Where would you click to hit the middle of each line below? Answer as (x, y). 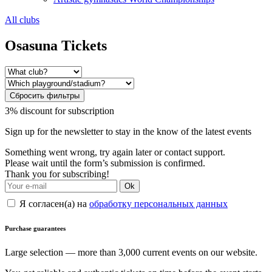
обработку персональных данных (158, 203)
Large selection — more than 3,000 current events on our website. (131, 252)
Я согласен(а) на (53, 203)
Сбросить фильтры (45, 95)
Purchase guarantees (35, 228)
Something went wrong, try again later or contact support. (115, 152)
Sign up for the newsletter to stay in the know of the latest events (128, 131)
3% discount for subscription (59, 110)
